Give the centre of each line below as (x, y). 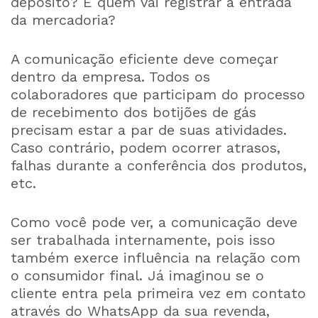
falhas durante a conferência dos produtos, (159, 166)
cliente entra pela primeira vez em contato (158, 294)
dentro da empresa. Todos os (110, 77)
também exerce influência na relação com (155, 258)
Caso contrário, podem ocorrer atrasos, (146, 148)
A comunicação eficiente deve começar (144, 59)
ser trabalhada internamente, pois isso (143, 240)
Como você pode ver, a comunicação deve (154, 223)
